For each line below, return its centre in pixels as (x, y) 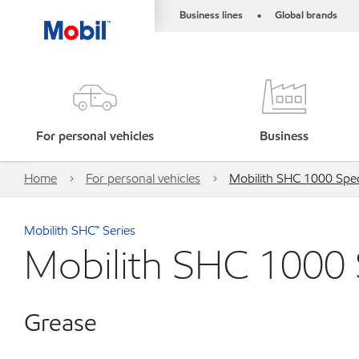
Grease (61, 322)
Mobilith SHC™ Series (80, 230)
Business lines (211, 15)
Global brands (306, 15)
